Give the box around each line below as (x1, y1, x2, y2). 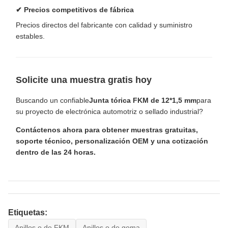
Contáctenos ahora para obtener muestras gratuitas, (16, 125, 198, 134)
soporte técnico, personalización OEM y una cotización (16, 136, 208, 145)
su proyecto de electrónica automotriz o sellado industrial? (16, 107, 203, 116)
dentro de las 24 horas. (16, 148, 96, 156)
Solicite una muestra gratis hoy (16, 75, 152, 85)
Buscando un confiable (16, 96, 89, 104)
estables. (16, 32, 45, 41)
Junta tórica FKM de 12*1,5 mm (89, 96, 196, 104)
